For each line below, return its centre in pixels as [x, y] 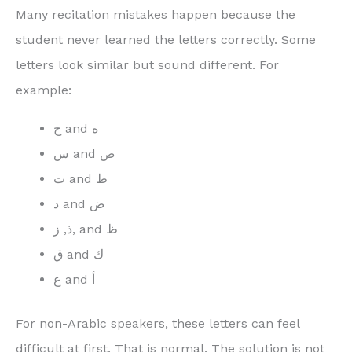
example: [44, 90]
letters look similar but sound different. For [147, 65]
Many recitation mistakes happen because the [156, 15]
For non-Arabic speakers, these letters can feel [158, 324]
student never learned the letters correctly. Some [166, 40]
